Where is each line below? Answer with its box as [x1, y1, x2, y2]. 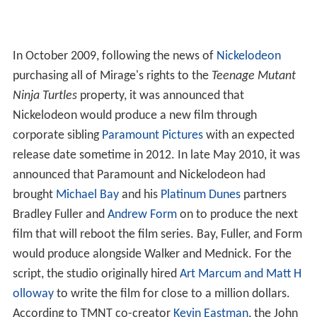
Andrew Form [107, 207, 177, 221]
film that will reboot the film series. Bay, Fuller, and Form [12, 227, 302, 241]
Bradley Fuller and [12, 207, 108, 221]
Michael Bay [55, 188, 119, 202]
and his [118, 188, 161, 202]
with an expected [202, 128, 294, 142]
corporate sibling [12, 128, 102, 142]
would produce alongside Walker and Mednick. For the [12, 247, 292, 261]
